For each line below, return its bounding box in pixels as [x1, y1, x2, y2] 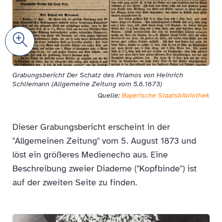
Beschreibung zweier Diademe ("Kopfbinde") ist [12, 163, 197, 174]
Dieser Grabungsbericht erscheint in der [12, 121, 170, 132]
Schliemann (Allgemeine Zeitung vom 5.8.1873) [12, 79, 162, 88]
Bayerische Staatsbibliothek [122, 91, 210, 100]
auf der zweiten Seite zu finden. [12, 176, 137, 188]
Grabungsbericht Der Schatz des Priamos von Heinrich [12, 70, 183, 79]
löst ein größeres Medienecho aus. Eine [12, 149, 168, 160]
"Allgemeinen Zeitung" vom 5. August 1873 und [12, 135, 196, 146]
